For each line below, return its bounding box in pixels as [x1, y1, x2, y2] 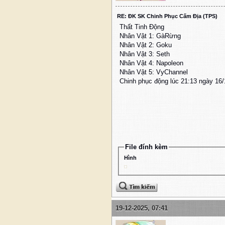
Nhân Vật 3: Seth [120, 50, 170, 58]
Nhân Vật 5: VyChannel [120, 68, 188, 76]
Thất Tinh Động [120, 23, 164, 31]
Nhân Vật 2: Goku [120, 41, 172, 49]
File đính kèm [125, 143, 168, 151]
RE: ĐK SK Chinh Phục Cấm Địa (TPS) [117, 13, 217, 20]
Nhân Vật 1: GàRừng [120, 32, 181, 40]
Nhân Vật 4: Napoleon [120, 59, 183, 67]
